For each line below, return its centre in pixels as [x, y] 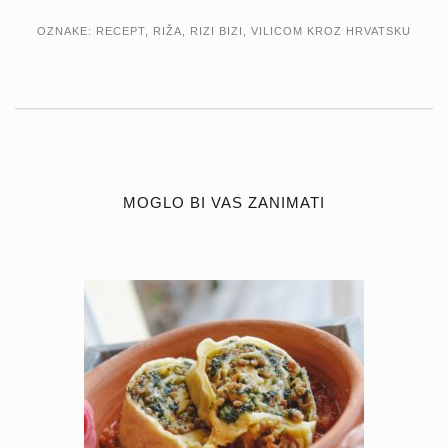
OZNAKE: [66, 30]
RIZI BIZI [216, 30]
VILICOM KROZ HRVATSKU [331, 30]
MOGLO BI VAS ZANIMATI [224, 202]
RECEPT [120, 30]
